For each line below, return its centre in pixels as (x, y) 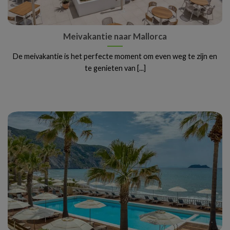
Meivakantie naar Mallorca (115, 36)
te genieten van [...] (115, 68)
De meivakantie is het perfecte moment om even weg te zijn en (115, 56)
